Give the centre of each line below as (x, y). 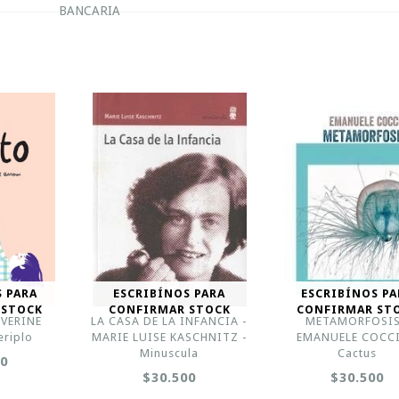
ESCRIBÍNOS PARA (170, 293)
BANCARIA (89, 11)
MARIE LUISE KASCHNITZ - (169, 337)
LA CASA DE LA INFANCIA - (170, 321)
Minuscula (170, 353)
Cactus (358, 353)
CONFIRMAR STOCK (169, 309)
